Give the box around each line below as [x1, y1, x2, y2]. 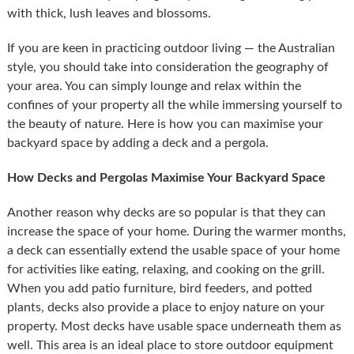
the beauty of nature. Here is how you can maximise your [6, 117, 323, 130]
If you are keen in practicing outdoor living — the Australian [6, 41, 335, 55]
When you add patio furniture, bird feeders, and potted [6, 281, 312, 295]
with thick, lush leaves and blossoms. [6, 6, 211, 20]
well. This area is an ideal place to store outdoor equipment [6, 338, 333, 352]
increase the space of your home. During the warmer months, [6, 224, 346, 238]
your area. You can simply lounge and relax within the [6, 79, 301, 92]
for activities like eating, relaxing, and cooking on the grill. [6, 262, 325, 276]
